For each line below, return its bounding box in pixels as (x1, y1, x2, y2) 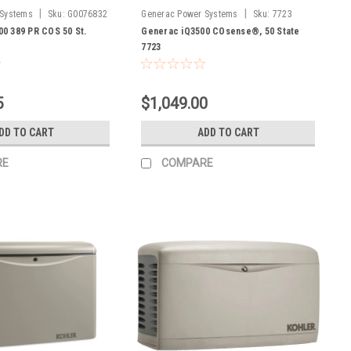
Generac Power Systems (141, 8, 238, 20)
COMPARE (161, 156, 214, 169)
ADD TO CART (197, 125, 259, 139)
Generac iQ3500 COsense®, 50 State (141, 25, 300, 37)
